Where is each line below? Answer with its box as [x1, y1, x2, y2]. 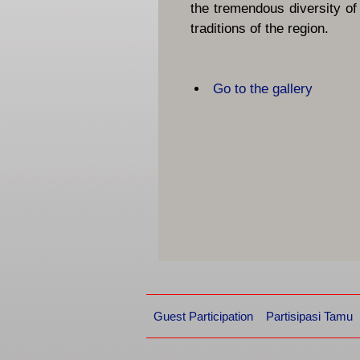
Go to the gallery [213, 81, 313, 96]
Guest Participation [153, 309, 253, 323]
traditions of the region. [190, 21, 329, 36]
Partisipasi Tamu [266, 309, 353, 323]
